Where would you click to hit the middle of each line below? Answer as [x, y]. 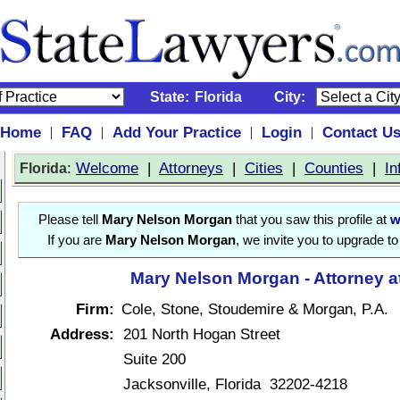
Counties [334, 168]
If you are [76, 240]
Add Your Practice [176, 132]
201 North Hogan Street [202, 334]
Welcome [107, 168]
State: [170, 97]
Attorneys [191, 168]
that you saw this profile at [311, 220]
